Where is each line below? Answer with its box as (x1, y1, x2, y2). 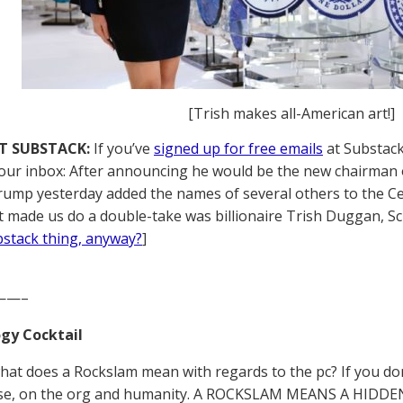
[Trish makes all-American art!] (188, 103, 395, 123)
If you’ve (90, 139, 154, 158)
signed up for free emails (154, 139, 323, 158)
